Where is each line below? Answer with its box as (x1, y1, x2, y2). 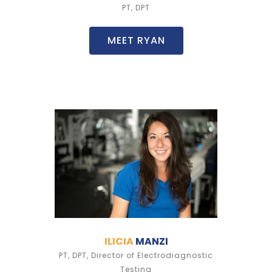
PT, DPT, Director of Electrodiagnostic (59, 250, 213, 261)
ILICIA (104, 234, 134, 249)
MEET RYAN (107, 33, 165, 48)
